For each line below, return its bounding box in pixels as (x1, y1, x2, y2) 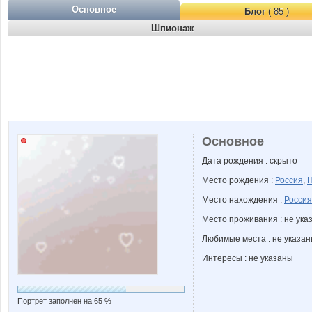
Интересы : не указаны (202, 253, 293, 263)
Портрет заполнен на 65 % (17, 297, 111, 305)
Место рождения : (202, 175, 275, 185)
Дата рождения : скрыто (202, 156, 297, 166)
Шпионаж (150, 23, 194, 33)
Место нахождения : (202, 195, 284, 205)
